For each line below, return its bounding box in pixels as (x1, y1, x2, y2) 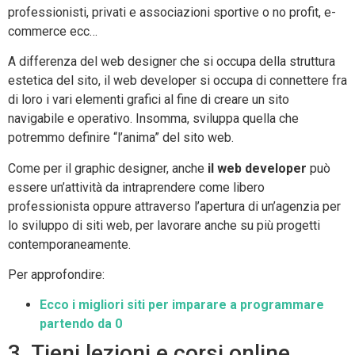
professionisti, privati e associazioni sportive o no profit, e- (8, 4, 336, 20)
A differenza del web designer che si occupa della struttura (8, 54, 335, 70)
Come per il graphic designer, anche (8, 160, 208, 176)
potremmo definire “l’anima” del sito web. (8, 130, 234, 146)
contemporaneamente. (8, 236, 131, 252)
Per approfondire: (8, 266, 105, 282)
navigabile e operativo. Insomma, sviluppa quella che (8, 111, 299, 127)
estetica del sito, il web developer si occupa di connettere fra (8, 73, 347, 89)
